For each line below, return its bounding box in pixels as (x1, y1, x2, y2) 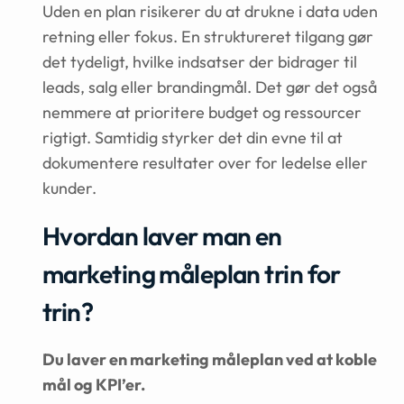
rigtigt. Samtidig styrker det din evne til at (42, 127, 343, 148)
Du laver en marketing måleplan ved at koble (42, 349, 377, 370)
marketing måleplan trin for (42, 258, 341, 289)
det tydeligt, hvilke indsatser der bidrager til (42, 51, 357, 72)
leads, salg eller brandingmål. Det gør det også (42, 77, 377, 97)
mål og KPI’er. (42, 374, 145, 395)
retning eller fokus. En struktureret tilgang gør (42, 26, 373, 47)
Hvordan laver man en (42, 220, 282, 252)
